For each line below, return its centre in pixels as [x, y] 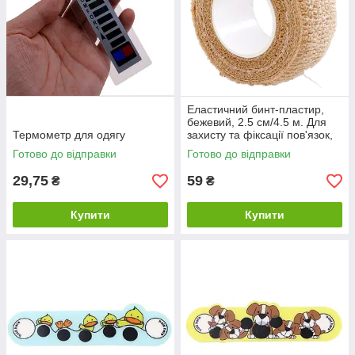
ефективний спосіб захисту [257, 147]
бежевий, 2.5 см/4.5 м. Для [257, 122]
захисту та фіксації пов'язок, [260, 135]
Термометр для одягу [69, 135]
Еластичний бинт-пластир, [256, 109]
